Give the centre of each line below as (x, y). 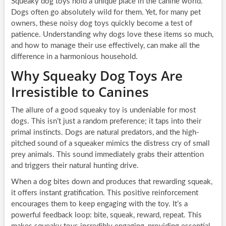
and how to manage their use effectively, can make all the (105, 45)
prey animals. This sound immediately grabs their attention (107, 154)
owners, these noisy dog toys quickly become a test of (101, 23)
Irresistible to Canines (80, 92)
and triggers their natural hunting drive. (75, 165)
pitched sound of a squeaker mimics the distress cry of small (110, 143)
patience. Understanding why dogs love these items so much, (112, 34)
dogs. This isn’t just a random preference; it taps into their (106, 121)
